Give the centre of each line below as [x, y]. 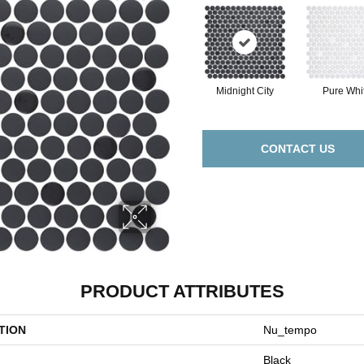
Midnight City [245, 91]
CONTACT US [298, 149]
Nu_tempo [290, 330]
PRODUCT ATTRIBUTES [182, 291]
